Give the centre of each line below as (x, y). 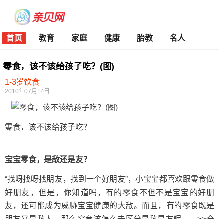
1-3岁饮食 (22, 82)
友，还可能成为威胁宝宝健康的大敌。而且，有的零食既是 (109, 206)
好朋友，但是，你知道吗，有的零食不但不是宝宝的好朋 (109, 192)
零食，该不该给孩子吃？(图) (59, 66)
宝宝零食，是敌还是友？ (48, 160)
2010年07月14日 (27, 91)
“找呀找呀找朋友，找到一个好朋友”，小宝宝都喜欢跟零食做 (109, 179)
